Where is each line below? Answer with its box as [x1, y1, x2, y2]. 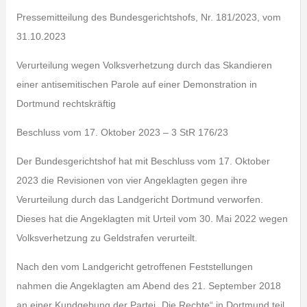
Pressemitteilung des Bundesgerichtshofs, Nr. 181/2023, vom [16, 12, 281, 23]
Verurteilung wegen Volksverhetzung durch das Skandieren [16, 60, 272, 71]
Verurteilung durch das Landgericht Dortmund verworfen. [16, 194, 263, 205]
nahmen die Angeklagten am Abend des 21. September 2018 [16, 280, 281, 291]
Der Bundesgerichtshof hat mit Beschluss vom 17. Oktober [16, 156, 270, 167]
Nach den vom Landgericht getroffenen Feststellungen [16, 261, 253, 272]
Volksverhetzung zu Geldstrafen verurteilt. [16, 232, 197, 243]
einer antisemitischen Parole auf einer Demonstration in [16, 79, 257, 90]
